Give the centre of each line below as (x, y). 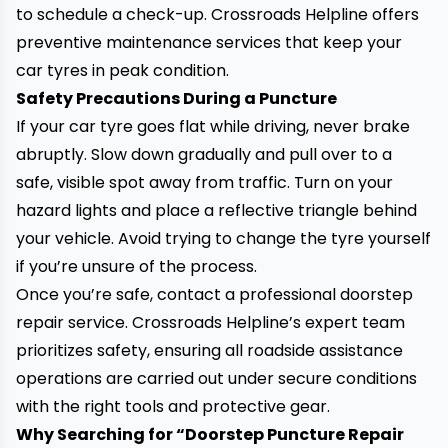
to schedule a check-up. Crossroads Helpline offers (217, 14)
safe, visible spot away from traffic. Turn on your (204, 182)
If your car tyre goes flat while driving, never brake (213, 126)
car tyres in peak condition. (122, 70)
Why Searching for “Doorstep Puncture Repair (210, 434)
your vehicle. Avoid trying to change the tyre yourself (223, 238)
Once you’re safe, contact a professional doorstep (214, 294)
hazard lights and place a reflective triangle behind (216, 210)
